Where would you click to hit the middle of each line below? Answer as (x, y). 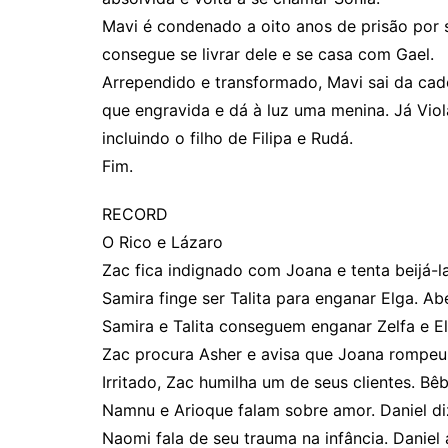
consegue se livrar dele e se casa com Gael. (268, 54)
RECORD (135, 214)
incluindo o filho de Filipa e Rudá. (227, 138)
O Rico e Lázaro (162, 242)
